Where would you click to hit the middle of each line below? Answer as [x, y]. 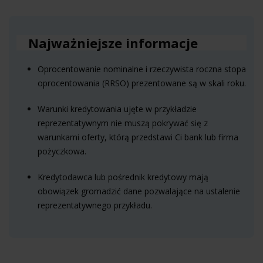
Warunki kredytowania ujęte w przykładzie [117, 109]
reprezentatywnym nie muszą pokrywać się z [123, 123]
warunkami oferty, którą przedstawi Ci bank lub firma [138, 137]
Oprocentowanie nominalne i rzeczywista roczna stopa [142, 69]
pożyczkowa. [62, 151]
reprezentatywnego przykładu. [95, 205]
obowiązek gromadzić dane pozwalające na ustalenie [139, 191]
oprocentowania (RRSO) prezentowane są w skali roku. [142, 83]
